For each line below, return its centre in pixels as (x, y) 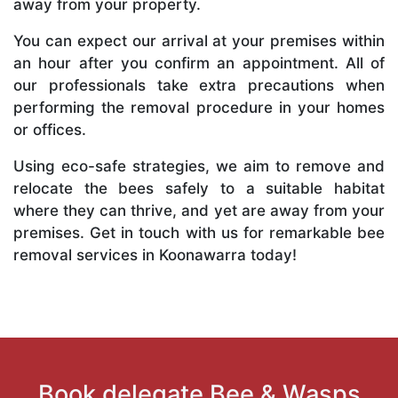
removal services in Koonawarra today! (155, 255)
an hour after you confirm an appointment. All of (199, 63)
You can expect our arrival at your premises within (199, 40)
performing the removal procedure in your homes (199, 107)
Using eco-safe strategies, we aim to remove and (199, 166)
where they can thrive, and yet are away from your (199, 210)
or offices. (50, 129)
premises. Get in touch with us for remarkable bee (199, 232)
